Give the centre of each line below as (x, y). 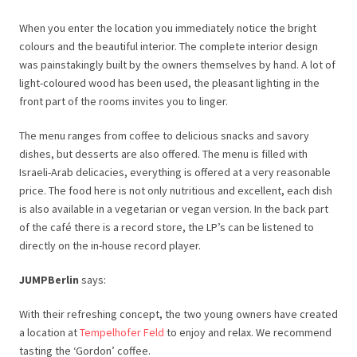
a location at (49, 332)
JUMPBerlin (49, 280)
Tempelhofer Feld (122, 332)
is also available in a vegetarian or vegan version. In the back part (174, 209)
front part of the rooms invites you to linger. (124, 101)
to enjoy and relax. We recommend (248, 332)
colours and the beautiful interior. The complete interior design (169, 46)
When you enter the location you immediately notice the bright (168, 28)
